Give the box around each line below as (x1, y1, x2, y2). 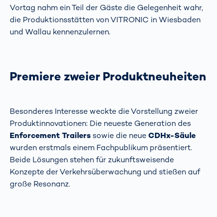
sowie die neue (91, 130, 148, 141)
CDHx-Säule (148, 130, 196, 141)
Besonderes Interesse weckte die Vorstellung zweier (10, 106, 198, 117)
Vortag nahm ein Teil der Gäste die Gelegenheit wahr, (10, 2, 203, 13)
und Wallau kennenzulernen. (10, 27, 110, 37)
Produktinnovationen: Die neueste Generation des (10, 118, 191, 129)
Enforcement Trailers (10, 130, 91, 141)
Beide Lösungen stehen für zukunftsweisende (10, 155, 174, 165)
